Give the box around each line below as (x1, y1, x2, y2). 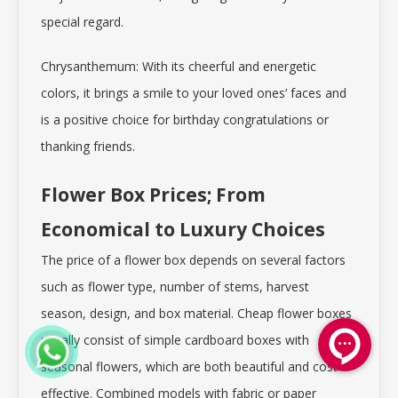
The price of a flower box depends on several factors (41, 251, 346, 268)
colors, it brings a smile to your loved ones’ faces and (41, 84, 346, 101)
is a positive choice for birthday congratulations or (41, 111, 329, 128)
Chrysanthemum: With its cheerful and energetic (41, 58, 316, 75)
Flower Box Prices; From (41, 182, 266, 207)
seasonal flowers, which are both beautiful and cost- (41, 358, 342, 375)
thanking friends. (41, 138, 135, 155)
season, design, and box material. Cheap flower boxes (41, 305, 352, 322)
